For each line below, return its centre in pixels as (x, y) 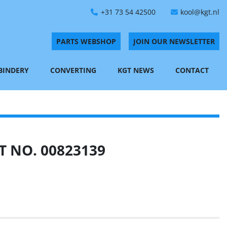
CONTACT (194, 70)
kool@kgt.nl (200, 12)
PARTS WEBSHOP (86, 41)
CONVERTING (75, 70)
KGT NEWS (138, 70)
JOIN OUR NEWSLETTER (174, 41)
